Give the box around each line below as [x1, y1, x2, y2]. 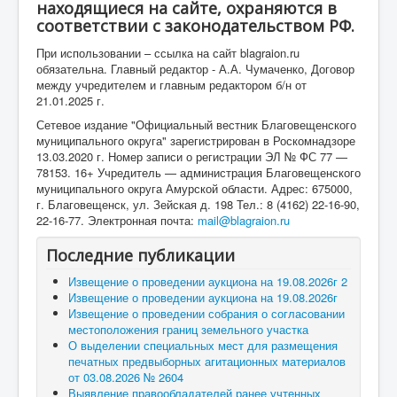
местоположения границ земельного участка [68, 321, 308, 338]
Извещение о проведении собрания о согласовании [68, 305, 345, 322]
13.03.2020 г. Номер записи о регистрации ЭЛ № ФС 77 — [36, 148, 347, 165]
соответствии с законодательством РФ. [36, 15, 354, 36]
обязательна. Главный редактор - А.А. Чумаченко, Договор [36, 60, 354, 77]
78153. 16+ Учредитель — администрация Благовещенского [36, 164, 361, 181]
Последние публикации [46, 245, 235, 266]
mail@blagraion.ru [198, 212, 290, 229]
